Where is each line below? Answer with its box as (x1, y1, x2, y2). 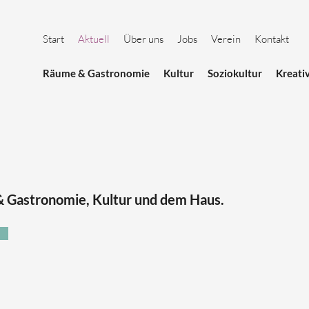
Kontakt (255, 32, 289, 46)
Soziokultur (208, 67, 262, 79)
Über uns (123, 32, 163, 46)
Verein (211, 32, 241, 46)
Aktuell (78, 32, 110, 46)
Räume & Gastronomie (43, 67, 150, 79)
